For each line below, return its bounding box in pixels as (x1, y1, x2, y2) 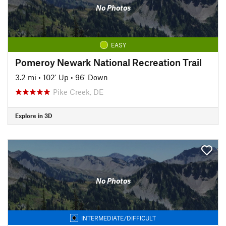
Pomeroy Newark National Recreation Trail (15, 56, 202, 68)
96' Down (75, 72, 108, 82)
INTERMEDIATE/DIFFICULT (81, 214, 156, 221)
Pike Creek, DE (53, 87, 103, 96)
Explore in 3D (15, 112, 52, 119)
